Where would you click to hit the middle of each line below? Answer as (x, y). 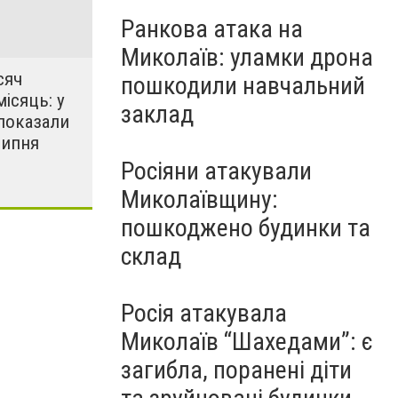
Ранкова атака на (212, 29)
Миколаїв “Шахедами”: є (247, 342)
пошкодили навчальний (243, 86)
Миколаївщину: (199, 199)
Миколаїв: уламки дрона (247, 57)
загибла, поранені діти (236, 370)
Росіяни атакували (216, 171)
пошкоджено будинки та (246, 228)
